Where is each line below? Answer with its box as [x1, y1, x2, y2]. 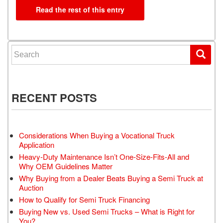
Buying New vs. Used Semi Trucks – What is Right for [19, 206, 195, 217]
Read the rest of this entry [36, 4, 124, 15]
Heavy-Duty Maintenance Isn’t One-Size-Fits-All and [19, 151, 189, 162]
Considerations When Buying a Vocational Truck [19, 130, 175, 141]
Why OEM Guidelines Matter [19, 161, 112, 172]
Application [19, 139, 54, 150]
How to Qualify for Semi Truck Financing [19, 194, 150, 205]
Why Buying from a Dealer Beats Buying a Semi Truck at [19, 173, 203, 184]
